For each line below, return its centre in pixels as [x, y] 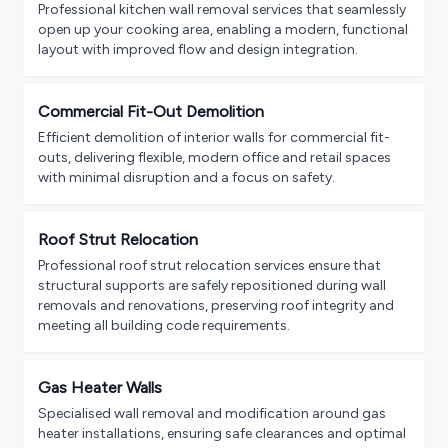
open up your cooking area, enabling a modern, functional [223, 30]
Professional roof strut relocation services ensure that [209, 266]
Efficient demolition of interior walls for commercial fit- [214, 138]
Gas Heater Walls [100, 388]
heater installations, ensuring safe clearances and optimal [222, 434]
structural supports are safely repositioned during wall [212, 286]
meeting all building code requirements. [164, 326]
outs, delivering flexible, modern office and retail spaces [214, 158]
